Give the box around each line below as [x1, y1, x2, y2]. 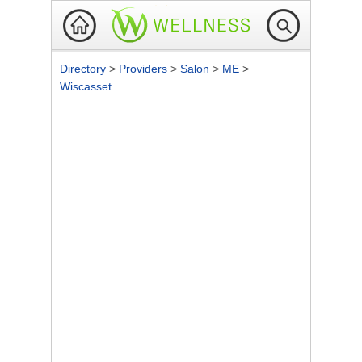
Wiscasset [60, 80, 112, 93]
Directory [60, 62, 109, 75]
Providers [119, 62, 170, 75]
